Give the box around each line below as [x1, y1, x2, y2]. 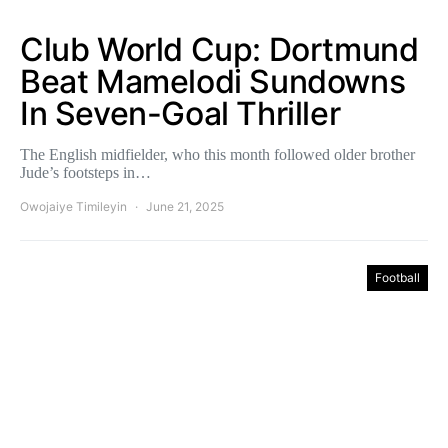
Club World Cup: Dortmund [20, 30, 419, 69]
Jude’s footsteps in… [20, 164, 151, 181]
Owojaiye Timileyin [20, 199, 127, 214]
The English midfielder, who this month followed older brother [20, 146, 415, 163]
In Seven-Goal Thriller [20, 94, 341, 133]
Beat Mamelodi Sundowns [20, 62, 406, 101]
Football [375, 270, 420, 285]
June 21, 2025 [146, 199, 224, 214]
